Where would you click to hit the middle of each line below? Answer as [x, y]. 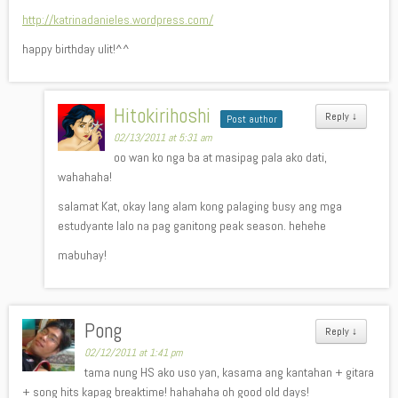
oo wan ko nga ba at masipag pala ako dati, [221, 157]
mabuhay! [82, 255]
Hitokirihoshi [163, 115]
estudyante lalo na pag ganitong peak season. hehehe [192, 226]
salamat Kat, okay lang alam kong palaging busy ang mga [200, 206]
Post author [251, 119]
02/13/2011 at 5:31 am [163, 138]
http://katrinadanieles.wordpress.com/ [118, 20]
